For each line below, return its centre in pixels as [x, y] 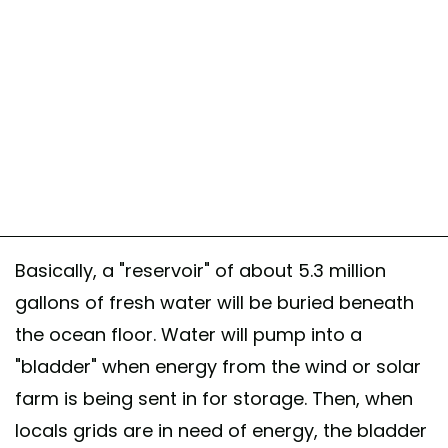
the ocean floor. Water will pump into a [188, 335]
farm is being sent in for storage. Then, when [214, 399]
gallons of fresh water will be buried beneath [214, 303]
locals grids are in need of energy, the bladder [221, 431]
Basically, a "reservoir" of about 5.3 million [200, 271]
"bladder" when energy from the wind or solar [218, 367]
